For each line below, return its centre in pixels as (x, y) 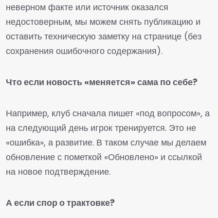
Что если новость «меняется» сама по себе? (102, 82)
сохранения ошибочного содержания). (84, 51)
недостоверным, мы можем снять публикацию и (103, 22)
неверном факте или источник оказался (87, 7)
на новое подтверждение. (58, 172)
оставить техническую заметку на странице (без (104, 36)
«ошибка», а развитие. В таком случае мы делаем (106, 142)
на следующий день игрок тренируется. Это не (101, 128)
